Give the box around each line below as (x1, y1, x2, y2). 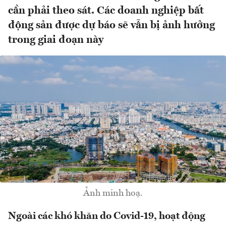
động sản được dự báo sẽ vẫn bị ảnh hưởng (8, 20, 215, 31)
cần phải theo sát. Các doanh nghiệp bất (8, 6, 204, 17)
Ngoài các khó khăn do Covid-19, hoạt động (8, 211, 205, 222)
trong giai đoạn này (8, 35, 103, 46)
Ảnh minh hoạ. (83, 189, 143, 198)
